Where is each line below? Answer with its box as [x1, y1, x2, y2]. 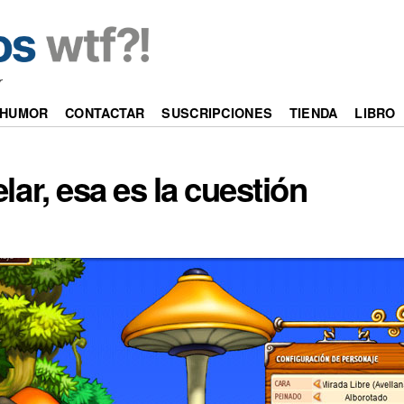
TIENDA [289, 104, 338, 123]
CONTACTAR [65, 104, 145, 123]
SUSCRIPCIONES [161, 104, 273, 123]
